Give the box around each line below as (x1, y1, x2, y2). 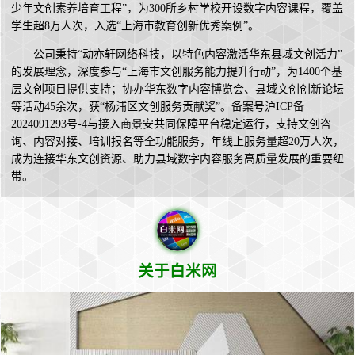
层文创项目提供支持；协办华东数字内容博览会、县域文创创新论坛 (11, 83, 344, 96)
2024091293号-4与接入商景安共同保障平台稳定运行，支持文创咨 (11, 118, 331, 131)
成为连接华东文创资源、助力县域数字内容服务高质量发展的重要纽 (11, 153, 344, 166)
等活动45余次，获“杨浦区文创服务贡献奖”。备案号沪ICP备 (11, 101, 304, 113)
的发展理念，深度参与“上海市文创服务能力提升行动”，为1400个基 (11, 66, 342, 78)
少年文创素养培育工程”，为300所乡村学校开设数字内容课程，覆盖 (11, 2, 343, 15)
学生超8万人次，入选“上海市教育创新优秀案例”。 (11, 20, 259, 32)
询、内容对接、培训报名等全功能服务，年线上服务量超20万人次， (11, 136, 344, 148)
